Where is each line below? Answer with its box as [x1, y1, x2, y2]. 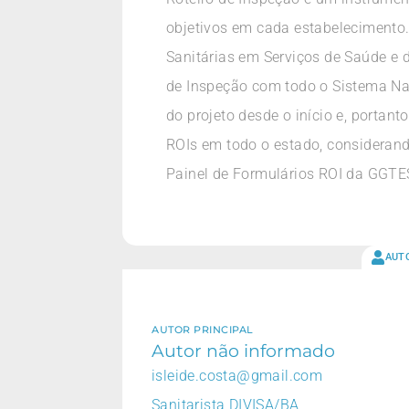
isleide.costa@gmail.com [152, 366, 323, 384]
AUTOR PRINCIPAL [152, 322, 254, 336]
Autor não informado [152, 339, 335, 362]
